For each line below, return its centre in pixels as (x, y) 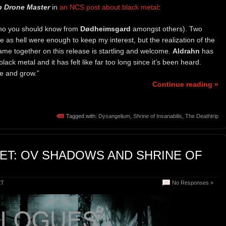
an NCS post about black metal (109, 7)
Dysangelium (114, 116)
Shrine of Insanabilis (158, 116)
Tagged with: (82, 116)
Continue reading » (185, 84)
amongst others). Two (166, 29)
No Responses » (193, 183)
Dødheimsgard (105, 29)
